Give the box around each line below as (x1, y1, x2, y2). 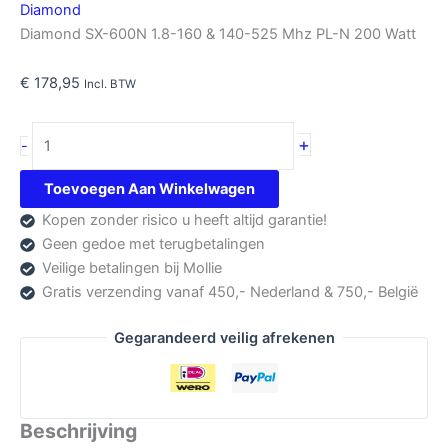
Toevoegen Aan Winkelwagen (44, 179, 255, 198)
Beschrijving (20, 418, 137, 443)
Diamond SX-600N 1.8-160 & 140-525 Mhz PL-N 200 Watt (20, 24, 416, 43)
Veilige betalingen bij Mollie (41, 258, 222, 277)
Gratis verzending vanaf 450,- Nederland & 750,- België (41, 282, 418, 301)
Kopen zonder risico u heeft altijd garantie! (41, 210, 327, 229)
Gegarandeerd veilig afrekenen (113, 328, 335, 347)
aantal (31, 195, 72, 214)
